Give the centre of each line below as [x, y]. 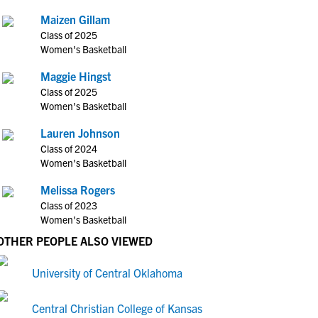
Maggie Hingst [76, 76]
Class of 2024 [69, 148]
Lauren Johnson [80, 133]
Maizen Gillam [75, 19]
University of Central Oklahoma [107, 273]
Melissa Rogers [78, 190]
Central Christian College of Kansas [117, 308]
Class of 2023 [69, 205]
